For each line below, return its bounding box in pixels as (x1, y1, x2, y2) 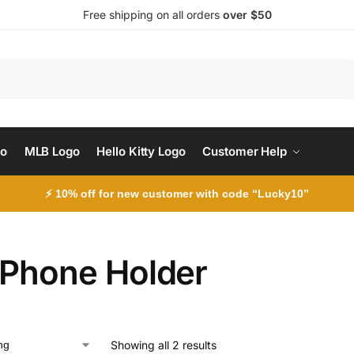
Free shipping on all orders (82, 8, 223, 21)
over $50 (222, 8, 272, 21)
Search (318, 60, 351, 73)
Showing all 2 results (110, 338, 217, 352)
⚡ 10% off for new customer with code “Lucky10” (45, 187, 309, 200)
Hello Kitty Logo (96, 144, 186, 159)
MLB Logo (24, 144, 80, 159)
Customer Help (202, 144, 287, 159)
